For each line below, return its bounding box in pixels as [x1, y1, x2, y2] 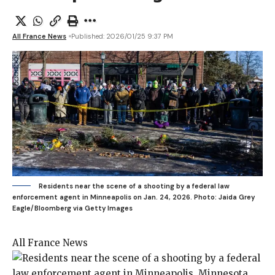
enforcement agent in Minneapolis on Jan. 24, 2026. [12, 192, 192, 201]
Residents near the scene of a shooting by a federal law [39, 181, 230, 190]
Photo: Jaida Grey [194, 192, 255, 201]
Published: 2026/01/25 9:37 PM [71, 31, 173, 41]
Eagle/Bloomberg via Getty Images [12, 203, 133, 212]
